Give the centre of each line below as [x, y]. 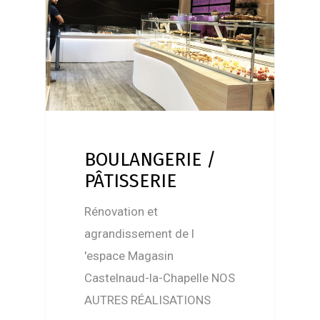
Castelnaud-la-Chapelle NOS [160, 278]
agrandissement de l [140, 234]
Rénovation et [121, 212]
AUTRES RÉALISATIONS [148, 300]
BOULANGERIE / [151, 160]
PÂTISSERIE [131, 181]
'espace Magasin [129, 256]
